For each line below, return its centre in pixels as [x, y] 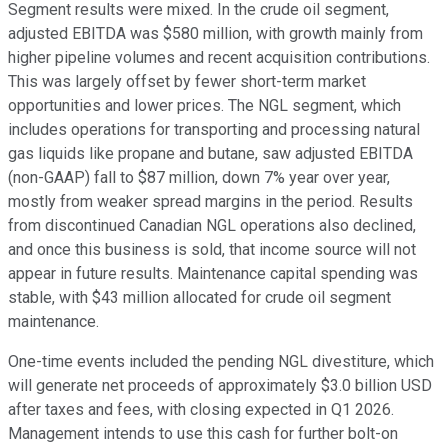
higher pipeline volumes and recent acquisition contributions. [219, 58]
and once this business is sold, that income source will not [212, 250]
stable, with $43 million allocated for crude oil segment [199, 298]
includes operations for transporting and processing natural [214, 130]
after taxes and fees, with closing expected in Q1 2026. [201, 410]
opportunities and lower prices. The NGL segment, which [204, 106]
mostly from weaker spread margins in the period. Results [210, 202]
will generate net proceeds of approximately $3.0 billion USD [220, 386]
